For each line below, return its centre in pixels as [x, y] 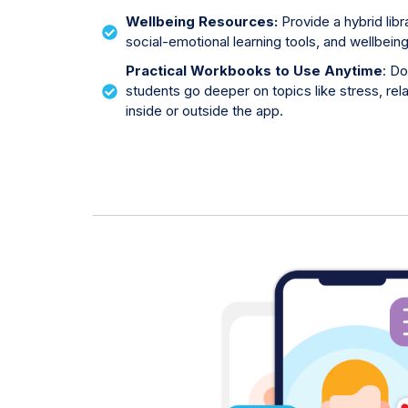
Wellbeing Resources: [204, 22]
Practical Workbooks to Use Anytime [255, 71]
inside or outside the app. [205, 111]
